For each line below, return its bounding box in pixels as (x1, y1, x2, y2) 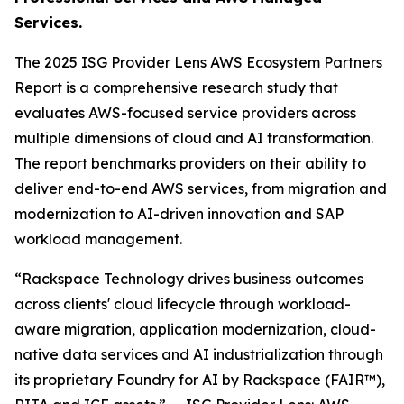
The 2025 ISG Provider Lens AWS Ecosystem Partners (14, 53, 382, 71)
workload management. (14, 230, 182, 248)
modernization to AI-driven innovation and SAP (14, 205, 344, 223)
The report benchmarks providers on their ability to (14, 154, 366, 172)
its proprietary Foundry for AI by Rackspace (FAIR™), (14, 371, 385, 389)
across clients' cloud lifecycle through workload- (14, 295, 351, 313)
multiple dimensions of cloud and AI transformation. (14, 129, 373, 147)
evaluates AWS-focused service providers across (14, 104, 356, 122)
